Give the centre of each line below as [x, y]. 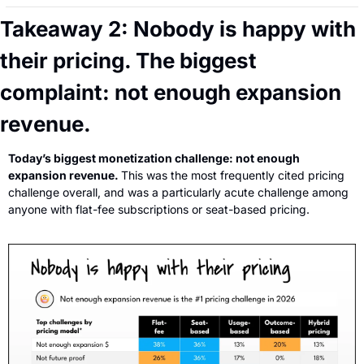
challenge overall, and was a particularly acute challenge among [178, 192]
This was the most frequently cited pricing [233, 175]
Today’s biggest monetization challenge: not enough [154, 158]
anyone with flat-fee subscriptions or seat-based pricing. [159, 209]
